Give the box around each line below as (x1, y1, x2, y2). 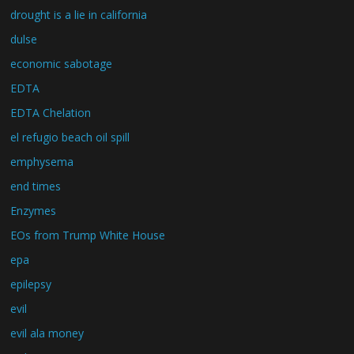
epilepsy (10, 276, 52, 292)
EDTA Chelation (10, 104, 92, 120)
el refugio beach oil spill (10, 129, 130, 145)
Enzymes (10, 202, 57, 218)
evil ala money (10, 325, 85, 341)
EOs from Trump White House (10, 227, 166, 243)
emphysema (10, 153, 74, 169)
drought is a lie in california (10, 6, 148, 22)
